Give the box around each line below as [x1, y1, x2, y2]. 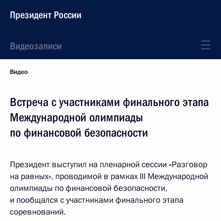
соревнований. [10, 206, 66, 218]
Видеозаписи [10, 40, 62, 52]
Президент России [10, 9, 81, 21]
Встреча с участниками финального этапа [10, 95, 209, 109]
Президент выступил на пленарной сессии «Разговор [10, 159, 207, 170]
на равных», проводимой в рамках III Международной [10, 171, 208, 182]
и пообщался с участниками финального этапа [10, 194, 184, 206]
